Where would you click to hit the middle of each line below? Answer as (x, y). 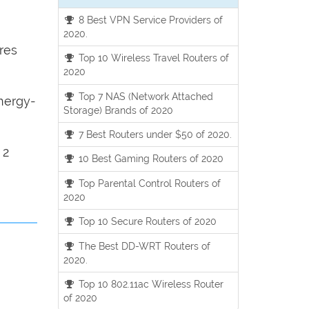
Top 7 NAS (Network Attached (145, 96)
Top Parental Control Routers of (149, 183)
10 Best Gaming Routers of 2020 (150, 159)
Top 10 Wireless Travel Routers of (153, 58)
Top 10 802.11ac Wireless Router (150, 283)
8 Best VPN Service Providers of (150, 19)
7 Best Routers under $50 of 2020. (154, 134)
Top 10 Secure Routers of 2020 (147, 221)
